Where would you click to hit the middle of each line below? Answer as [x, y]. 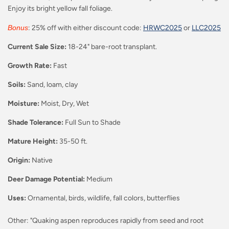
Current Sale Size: [38, 47]
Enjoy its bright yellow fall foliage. [60, 9]
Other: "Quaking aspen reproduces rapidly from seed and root [106, 221]
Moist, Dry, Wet [64, 104]
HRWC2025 [163, 28]
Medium [99, 179]
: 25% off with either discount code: [86, 28]
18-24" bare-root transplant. [113, 47]
